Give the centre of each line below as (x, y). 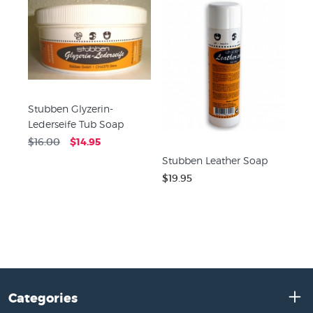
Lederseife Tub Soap (76, 124)
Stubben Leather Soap (215, 161)
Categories (43, 298)
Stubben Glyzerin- (71, 108)
